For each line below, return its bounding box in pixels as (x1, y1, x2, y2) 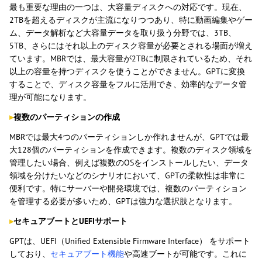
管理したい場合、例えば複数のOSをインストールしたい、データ (9, 157, 249, 168)
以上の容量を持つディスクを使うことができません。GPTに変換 (9, 66, 245, 77)
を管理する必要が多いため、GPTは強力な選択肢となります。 (9, 196, 237, 207)
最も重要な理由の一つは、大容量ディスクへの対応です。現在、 (9, 2, 247, 13)
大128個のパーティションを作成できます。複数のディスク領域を (9, 144, 253, 156)
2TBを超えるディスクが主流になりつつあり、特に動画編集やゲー (9, 15, 253, 26)
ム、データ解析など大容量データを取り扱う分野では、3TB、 (9, 27, 236, 39)
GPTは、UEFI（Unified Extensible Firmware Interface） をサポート (9, 236, 250, 247)
